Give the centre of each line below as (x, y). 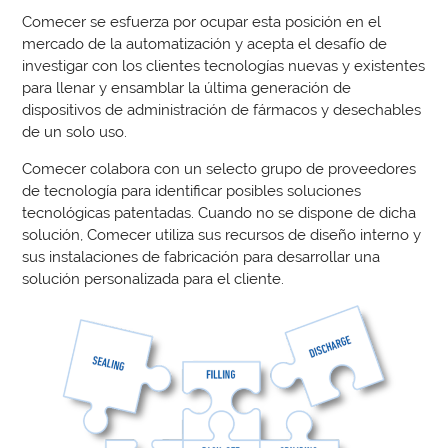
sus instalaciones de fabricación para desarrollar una (201, 256)
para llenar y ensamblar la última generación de (187, 87)
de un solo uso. (75, 131)
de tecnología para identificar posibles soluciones (192, 190)
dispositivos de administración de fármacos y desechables (222, 109)
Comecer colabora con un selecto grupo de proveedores (219, 168)
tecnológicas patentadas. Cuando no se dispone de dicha (219, 212)
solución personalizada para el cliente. (153, 278)
